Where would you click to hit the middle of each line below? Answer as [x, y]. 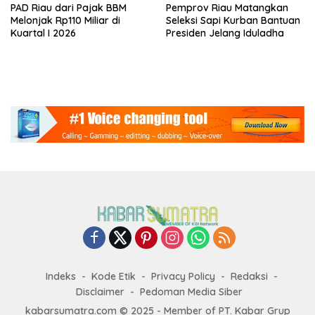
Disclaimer [100, 291]
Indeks [61, 276]
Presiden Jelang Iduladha [225, 33]
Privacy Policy [183, 276]
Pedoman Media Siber [191, 291]
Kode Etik [114, 276]
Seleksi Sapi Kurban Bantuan [233, 20]
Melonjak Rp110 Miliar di [65, 20]
